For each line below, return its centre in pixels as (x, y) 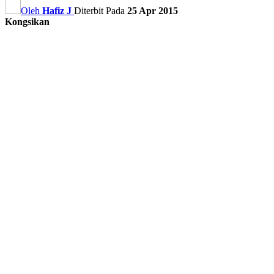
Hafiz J (57, 10)
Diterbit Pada (101, 10)
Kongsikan (27, 21)
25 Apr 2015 (153, 10)
